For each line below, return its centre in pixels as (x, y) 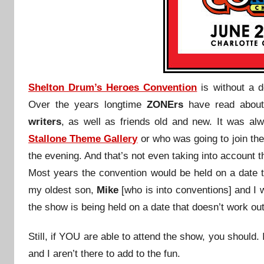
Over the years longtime (88, 104)
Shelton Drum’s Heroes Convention (113, 87)
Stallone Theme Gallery (83, 138)
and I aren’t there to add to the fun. (104, 253)
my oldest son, (63, 190)
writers (45, 121)
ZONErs (165, 104)
